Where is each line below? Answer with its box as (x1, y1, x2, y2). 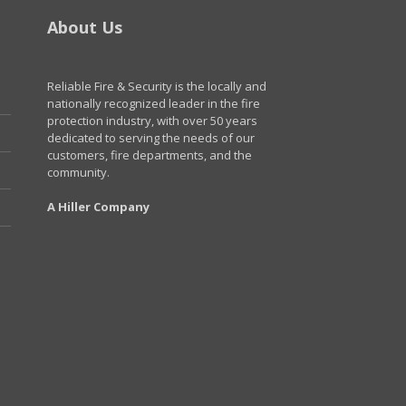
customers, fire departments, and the (47, 146, 253, 163)
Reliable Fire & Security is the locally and (47, 77, 267, 94)
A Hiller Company (47, 198, 150, 216)
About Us (47, 15, 123, 38)
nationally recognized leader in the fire (47, 94, 261, 111)
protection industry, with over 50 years (47, 111, 258, 129)
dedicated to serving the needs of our (47, 129, 256, 146)
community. (47, 163, 111, 180)
